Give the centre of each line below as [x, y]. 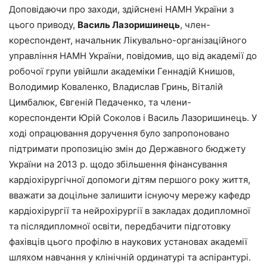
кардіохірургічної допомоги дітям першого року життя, [130, 179]
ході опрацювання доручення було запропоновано [119, 133]
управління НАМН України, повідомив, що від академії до [133, 55]
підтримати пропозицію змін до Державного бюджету [127, 148]
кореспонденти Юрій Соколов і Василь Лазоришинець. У [133, 117]
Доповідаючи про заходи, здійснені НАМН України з [121, 9]
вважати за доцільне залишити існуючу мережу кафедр [130, 195]
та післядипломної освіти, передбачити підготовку [120, 226]
